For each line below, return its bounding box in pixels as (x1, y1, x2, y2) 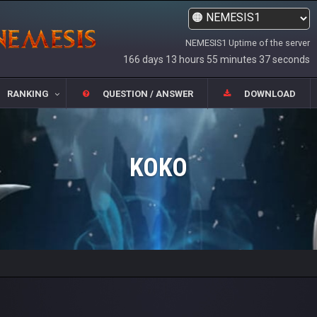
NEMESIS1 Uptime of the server (185, 38, 310, 48)
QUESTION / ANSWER (103, 88, 193, 100)
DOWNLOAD (244, 88, 296, 100)
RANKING (6, 88, 49, 100)
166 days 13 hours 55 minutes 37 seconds (123, 54, 310, 65)
